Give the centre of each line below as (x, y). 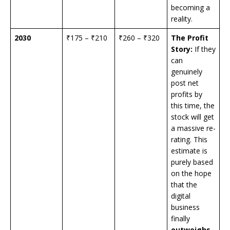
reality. (182, 19)
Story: (182, 49)
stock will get (193, 117)
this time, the (193, 106)
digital (181, 196)
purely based (192, 162)
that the (184, 185)
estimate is (189, 151)
